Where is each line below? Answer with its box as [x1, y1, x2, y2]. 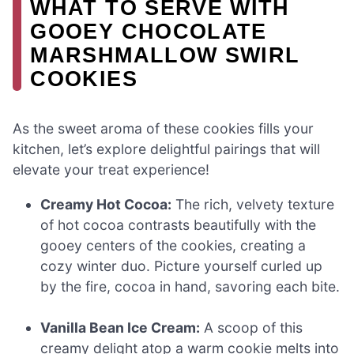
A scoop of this [200, 319, 303, 337]
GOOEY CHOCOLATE [30, 19, 267, 44]
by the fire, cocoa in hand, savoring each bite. [40, 278, 341, 296]
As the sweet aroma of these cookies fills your [13, 120, 314, 137]
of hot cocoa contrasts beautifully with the [40, 217, 317, 234]
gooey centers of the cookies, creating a [40, 237, 307, 254]
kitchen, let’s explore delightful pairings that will [13, 141, 320, 158]
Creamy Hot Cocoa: [40, 196, 172, 213]
